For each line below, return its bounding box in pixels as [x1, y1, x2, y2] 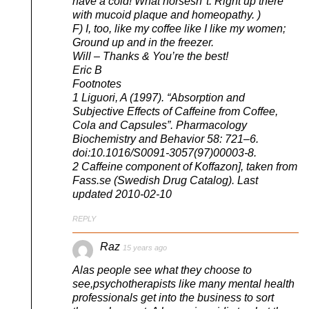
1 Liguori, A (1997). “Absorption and [72, 91, 245, 103]
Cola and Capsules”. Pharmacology [72, 119, 247, 131]
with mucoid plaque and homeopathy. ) [72, 8, 261, 21]
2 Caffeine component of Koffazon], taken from [72, 160, 297, 172]
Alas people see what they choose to [72, 264, 252, 277]
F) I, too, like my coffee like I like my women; [72, 22, 286, 34]
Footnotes [72, 77, 121, 90]
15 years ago [123, 243, 167, 252]
